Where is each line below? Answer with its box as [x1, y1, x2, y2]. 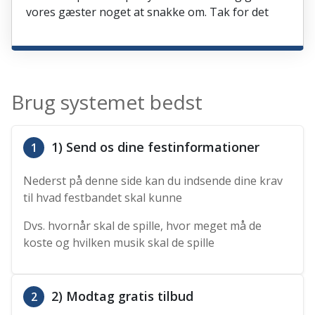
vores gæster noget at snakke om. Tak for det [26, 4, 269, 20]
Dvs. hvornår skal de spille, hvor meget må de [23, 218, 262, 234]
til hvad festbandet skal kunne [23, 190, 183, 206]
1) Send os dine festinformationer [48, 139, 260, 156]
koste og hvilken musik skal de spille [23, 235, 215, 251]
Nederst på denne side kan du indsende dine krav [23, 173, 283, 189]
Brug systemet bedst [11, 89, 203, 116]
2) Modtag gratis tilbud [48, 288, 194, 305]
